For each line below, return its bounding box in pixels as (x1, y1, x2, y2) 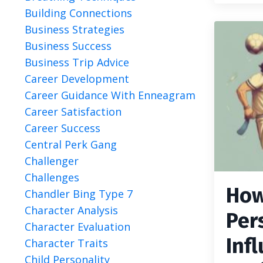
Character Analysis (25, 203, 118, 217)
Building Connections (25, 6, 132, 20)
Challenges (25, 170, 79, 184)
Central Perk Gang (25, 137, 117, 151)
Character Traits (25, 236, 108, 250)
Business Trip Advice (25, 55, 129, 69)
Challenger (25, 154, 79, 168)
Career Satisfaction (25, 104, 122, 119)
